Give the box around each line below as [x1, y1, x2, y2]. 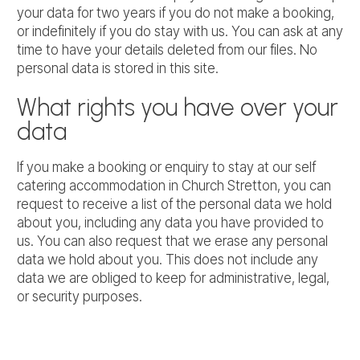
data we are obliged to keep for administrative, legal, [17, 269, 329, 286]
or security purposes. [17, 288, 142, 305]
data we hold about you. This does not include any [17, 251, 318, 268]
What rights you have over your [17, 92, 338, 122]
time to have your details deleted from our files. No [17, 41, 317, 58]
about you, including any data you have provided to [17, 214, 324, 231]
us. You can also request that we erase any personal [17, 232, 328, 249]
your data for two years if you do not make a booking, [17, 4, 334, 21]
